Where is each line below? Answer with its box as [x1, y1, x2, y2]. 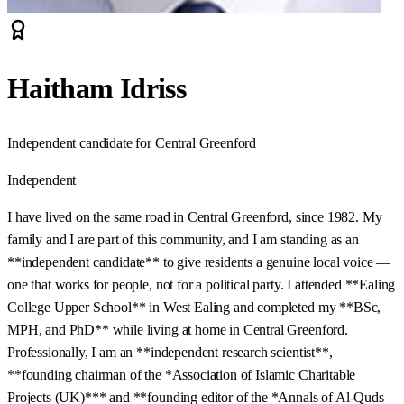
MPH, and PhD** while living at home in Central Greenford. [7, 321, 348, 337]
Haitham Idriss [7, 72, 187, 106]
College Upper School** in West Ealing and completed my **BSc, [7, 298, 381, 315]
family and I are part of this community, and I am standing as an [7, 231, 359, 247]
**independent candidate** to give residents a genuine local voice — [7, 253, 391, 270]
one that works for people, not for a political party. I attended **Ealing [7, 276, 396, 292]
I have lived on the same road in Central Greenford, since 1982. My [7, 208, 382, 225]
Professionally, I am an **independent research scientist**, [7, 344, 333, 360]
